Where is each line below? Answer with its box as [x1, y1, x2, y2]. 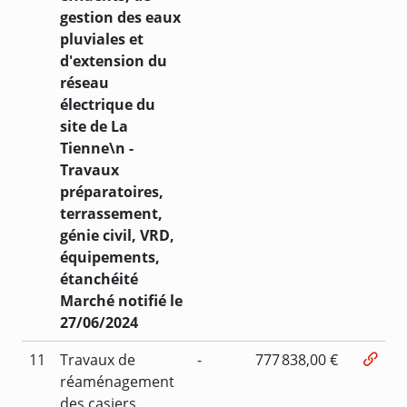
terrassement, [60, 203, 163, 223]
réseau [60, 72, 109, 93]
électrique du [60, 94, 155, 114]
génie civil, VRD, [60, 224, 174, 245]
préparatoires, [60, 181, 164, 202]
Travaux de [60, 349, 135, 370]
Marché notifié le [60, 290, 183, 311]
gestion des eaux [60, 6, 181, 27]
